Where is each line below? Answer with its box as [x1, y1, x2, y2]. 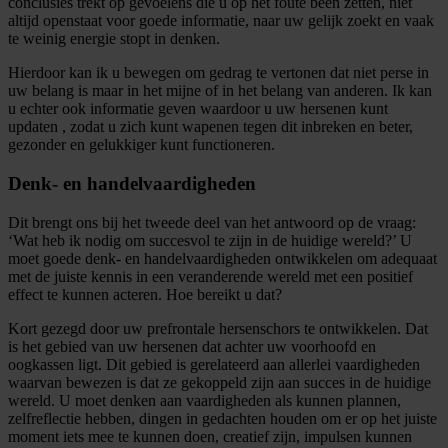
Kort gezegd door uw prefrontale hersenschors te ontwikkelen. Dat [8, 319, 428, 337]
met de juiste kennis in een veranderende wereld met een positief [8, 267, 413, 285]
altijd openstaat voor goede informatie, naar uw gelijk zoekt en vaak [8, 12, 434, 30]
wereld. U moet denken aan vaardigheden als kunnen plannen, [8, 391, 401, 409]
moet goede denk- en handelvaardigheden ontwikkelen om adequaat [8, 249, 437, 267]
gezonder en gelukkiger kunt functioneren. [8, 136, 275, 154]
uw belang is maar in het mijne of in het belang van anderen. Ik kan [8, 82, 432, 100]
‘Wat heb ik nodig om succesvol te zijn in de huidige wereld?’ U [8, 231, 412, 249]
